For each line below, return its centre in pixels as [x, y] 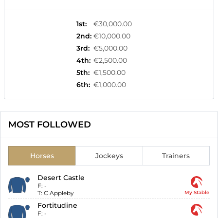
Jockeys [109, 156]
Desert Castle [61, 178]
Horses [42, 156]
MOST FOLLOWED [50, 125]
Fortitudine [58, 206]
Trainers [176, 156]
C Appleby [59, 193]
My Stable [197, 193]
